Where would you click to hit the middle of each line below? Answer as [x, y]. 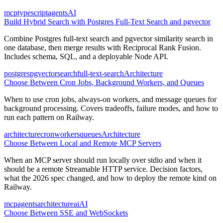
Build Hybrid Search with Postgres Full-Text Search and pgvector [107, 21]
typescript [33, 12]
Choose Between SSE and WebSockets [66, 213]
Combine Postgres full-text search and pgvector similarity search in [109, 38]
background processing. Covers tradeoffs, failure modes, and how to [111, 108]
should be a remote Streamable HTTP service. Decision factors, [103, 169]
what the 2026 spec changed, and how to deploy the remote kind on [110, 178]
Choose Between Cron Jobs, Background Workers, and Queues [104, 82]
